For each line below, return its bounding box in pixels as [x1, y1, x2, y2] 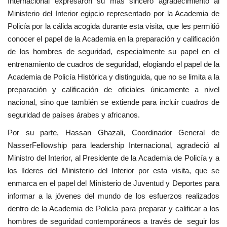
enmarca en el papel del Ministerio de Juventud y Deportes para [8, 178, 219, 187]
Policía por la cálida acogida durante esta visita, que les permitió [8, 21, 219, 30]
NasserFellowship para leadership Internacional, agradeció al [8, 140, 219, 149]
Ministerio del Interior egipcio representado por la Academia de [8, 9, 219, 18]
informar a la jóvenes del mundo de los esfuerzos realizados [8, 191, 219, 200]
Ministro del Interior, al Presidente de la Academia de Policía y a [8, 153, 219, 162]
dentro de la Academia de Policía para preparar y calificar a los [8, 204, 219, 213]
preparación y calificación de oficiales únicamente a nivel [8, 85, 219, 94]
